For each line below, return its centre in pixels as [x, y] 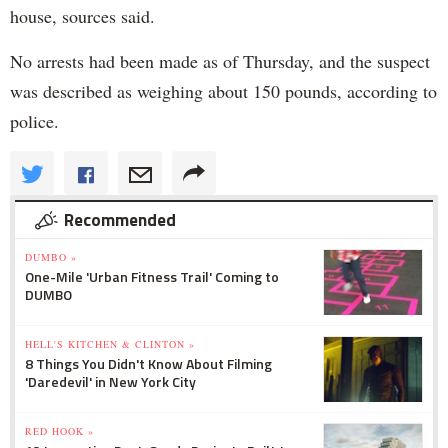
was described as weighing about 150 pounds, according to [223, 90]
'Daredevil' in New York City [110, 381]
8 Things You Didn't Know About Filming [148, 363]
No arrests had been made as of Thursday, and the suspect [220, 60]
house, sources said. [85, 15]
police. [37, 120]
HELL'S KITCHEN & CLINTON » [110, 343]
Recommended [120, 219]
